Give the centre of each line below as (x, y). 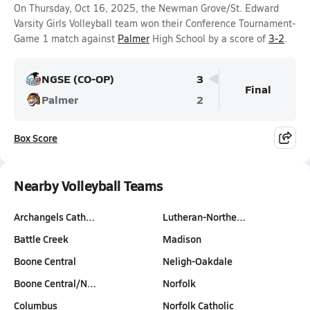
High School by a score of (209, 38)
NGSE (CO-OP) (78, 79)
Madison (182, 239)
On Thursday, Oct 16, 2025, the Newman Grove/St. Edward (146, 8)
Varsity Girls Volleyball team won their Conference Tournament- (155, 23)
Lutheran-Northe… (204, 217)
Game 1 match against (66, 38)
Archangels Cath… (54, 217)
